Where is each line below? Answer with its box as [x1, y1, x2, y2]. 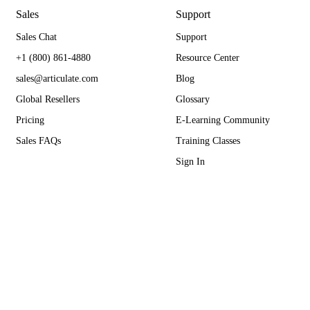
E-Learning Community [175, 115, 270, 126]
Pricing [15, 115, 44, 126]
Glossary [175, 94, 210, 105]
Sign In [175, 156, 205, 167]
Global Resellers [15, 94, 80, 105]
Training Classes [175, 136, 240, 147]
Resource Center [175, 53, 239, 64]
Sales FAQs [15, 136, 61, 147]
